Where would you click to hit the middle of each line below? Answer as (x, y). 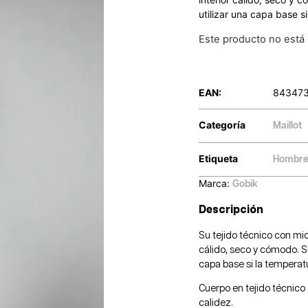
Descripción (231, 210)
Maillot (288, 126)
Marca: (216, 184)
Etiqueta (219, 159)
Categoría (222, 125)
